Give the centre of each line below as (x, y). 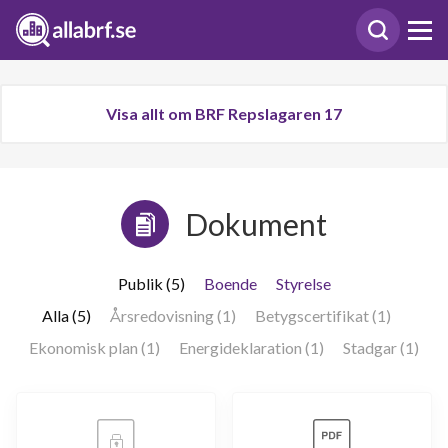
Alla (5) (66, 315)
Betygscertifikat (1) (322, 315)
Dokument (256, 224)
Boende (230, 283)
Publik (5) (151, 283)
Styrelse (303, 283)
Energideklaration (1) (251, 347)
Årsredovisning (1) (172, 315)
